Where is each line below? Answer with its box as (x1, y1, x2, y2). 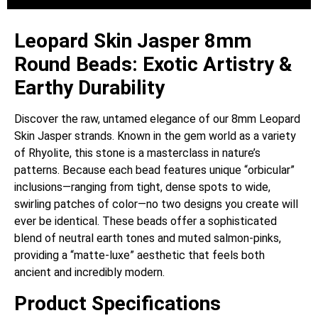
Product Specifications (14, 291, 221, 315)
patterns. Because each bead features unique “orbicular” (14, 163, 295, 177)
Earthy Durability (14, 76, 165, 100)
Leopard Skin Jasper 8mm (14, 29, 251, 53)
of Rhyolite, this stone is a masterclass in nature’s (14, 146, 261, 160)
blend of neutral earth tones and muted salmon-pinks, (14, 231, 281, 246)
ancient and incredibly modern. (14, 265, 165, 280)
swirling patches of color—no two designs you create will (14, 197, 298, 212)
